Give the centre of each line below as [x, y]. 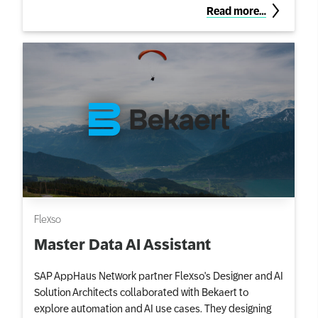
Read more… [236, 11]
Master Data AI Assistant [122, 245]
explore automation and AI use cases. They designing [153, 308]
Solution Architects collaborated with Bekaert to [141, 291]
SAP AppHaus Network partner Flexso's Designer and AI [159, 275]
